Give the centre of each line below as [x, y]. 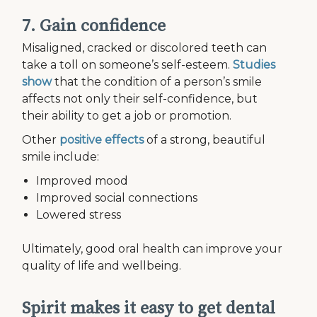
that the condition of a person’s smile [157, 82]
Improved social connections [117, 198]
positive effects [102, 140]
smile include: [61, 157]
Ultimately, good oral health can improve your [152, 249]
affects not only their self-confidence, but [140, 99]
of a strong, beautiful [205, 140]
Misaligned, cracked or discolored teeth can [145, 48]
